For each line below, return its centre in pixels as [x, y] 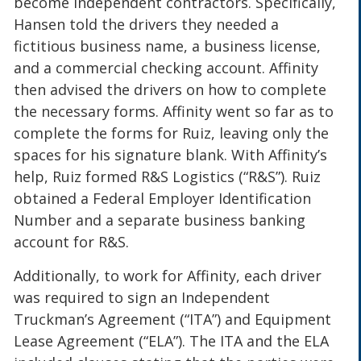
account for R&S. [72, 242]
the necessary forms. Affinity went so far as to [174, 112]
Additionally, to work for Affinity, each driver [168, 275]
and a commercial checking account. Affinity [166, 68]
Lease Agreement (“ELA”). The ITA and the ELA [172, 340]
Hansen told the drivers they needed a [147, 25]
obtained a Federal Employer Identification [163, 199]
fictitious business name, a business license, [168, 46]
